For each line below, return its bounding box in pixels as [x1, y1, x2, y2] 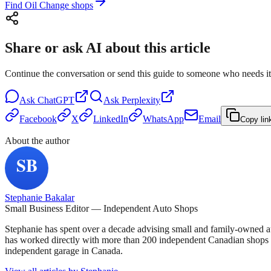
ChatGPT [38, 95, 74, 106]
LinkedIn [93, 114, 128, 125]
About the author [5, 135, 70, 146]
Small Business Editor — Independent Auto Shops [5, 203, 198, 214]
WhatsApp [143, 114, 184, 125]
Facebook [19, 114, 57, 125]
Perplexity [122, 95, 160, 106]
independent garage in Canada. [5, 246, 123, 256]
